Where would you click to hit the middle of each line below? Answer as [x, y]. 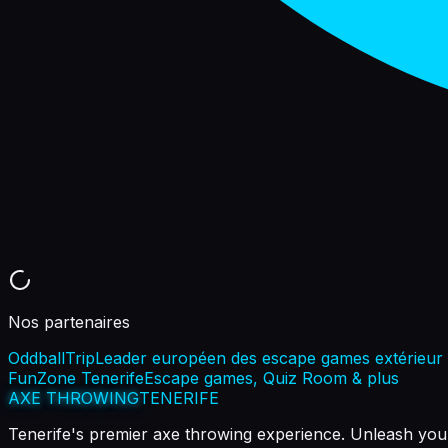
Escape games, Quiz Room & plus [271, 377]
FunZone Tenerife [76, 377]
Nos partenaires [69, 321]
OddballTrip [51, 357]
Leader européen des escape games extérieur [269, 357]
